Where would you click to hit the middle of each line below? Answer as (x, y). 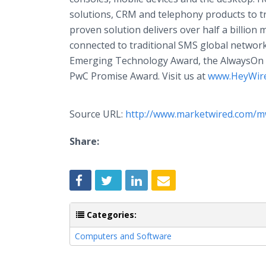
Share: (84, 141)
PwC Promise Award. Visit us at (139, 76)
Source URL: (97, 114)
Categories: (110, 214)
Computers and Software (123, 236)
